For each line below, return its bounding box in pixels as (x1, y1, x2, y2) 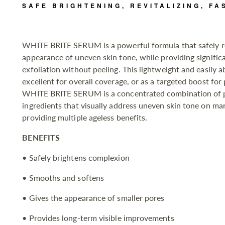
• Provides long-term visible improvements (22, 213, 174, 223)
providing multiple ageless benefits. (22, 113, 148, 123)
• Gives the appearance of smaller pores (22, 193, 165, 203)
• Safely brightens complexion (22, 153, 130, 163)
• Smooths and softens (22, 173, 104, 183)
